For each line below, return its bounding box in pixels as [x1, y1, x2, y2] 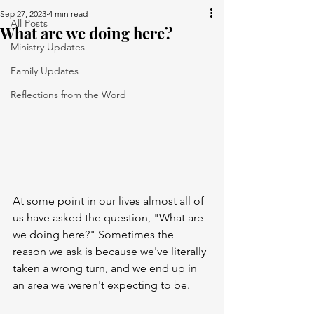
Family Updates [11, 64, 78, 77]
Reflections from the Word [11, 88, 126, 101]
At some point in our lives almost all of [13, 194, 207, 208]
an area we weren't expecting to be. [13, 278, 193, 292]
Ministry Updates [11, 41, 85, 53]
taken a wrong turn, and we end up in [13, 261, 200, 275]
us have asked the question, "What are [13, 211, 206, 225]
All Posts [11, 17, 48, 29]
